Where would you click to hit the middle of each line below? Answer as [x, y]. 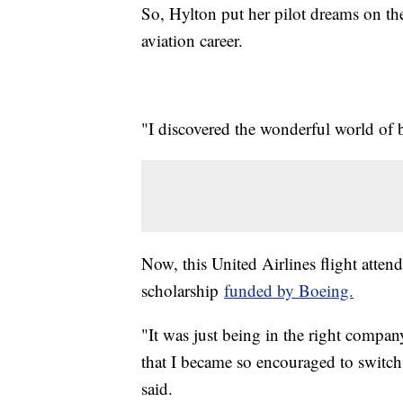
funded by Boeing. [289, 290]
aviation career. [192, 40]
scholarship [183, 290]
